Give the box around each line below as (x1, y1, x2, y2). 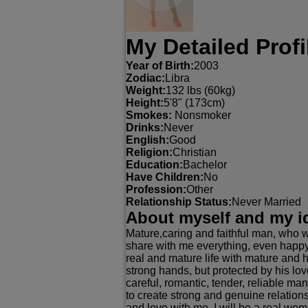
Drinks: (126, 122, 164, 133)
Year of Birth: (126, 60, 194, 71)
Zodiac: (126, 72, 165, 84)
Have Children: (126, 171, 203, 183)
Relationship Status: (126, 196, 232, 208)
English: (126, 134, 169, 146)
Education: (126, 159, 183, 170)
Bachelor (183, 159, 227, 170)
